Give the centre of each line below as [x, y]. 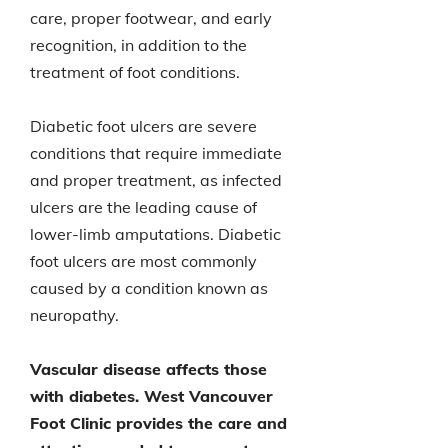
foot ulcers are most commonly [143, 261]
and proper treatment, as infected [156, 180]
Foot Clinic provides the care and [158, 423]
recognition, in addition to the [138, 45]
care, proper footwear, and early [151, 18]
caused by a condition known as [149, 288]
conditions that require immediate [156, 153]
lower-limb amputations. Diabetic [155, 234]
